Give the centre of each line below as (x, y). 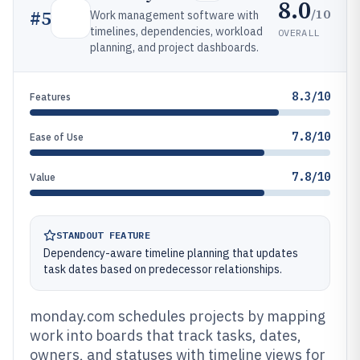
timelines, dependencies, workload (176, 31)
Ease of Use (57, 137)
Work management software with (174, 15)
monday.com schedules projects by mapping (178, 316)
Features (50, 97)
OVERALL (299, 32)
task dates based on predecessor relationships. (163, 269)
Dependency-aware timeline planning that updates (171, 253)
